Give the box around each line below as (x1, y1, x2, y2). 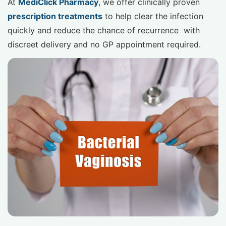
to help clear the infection (102, 11, 203, 22)
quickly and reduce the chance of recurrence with (8, 25, 200, 36)
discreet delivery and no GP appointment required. (8, 39, 201, 50)
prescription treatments (8, 11, 102, 22)
